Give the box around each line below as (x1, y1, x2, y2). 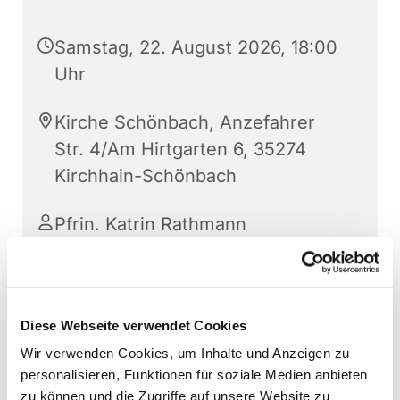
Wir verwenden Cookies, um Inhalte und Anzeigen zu (21, 345, 350, 361)
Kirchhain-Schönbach (54, 165, 237, 187)
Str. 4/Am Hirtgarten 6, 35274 (54, 138, 306, 161)
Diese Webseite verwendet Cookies (21, 317, 246, 333)
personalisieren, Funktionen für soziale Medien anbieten (21, 366, 368, 382)
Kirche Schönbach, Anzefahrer (54, 112, 315, 134)
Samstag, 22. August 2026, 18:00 (54, 37, 337, 59)
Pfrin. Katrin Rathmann (54, 213, 246, 236)
